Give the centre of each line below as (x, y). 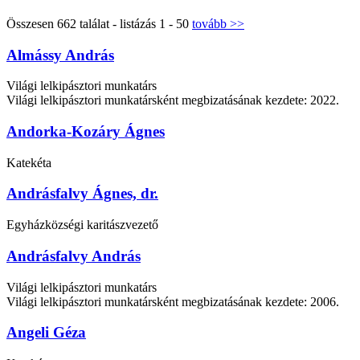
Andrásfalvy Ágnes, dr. (82, 194)
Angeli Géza (46, 333)
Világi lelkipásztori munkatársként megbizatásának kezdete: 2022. (173, 100)
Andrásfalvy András (74, 256)
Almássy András (60, 55)
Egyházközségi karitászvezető (82, 225)
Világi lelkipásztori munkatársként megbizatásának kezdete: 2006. (173, 301)
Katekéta (29, 162)
